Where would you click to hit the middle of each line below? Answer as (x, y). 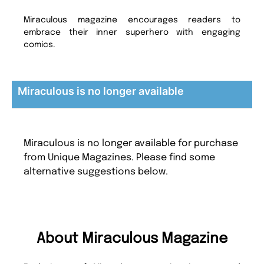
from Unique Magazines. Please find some (119, 157)
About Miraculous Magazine (132, 239)
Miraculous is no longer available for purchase (131, 143)
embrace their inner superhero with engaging (132, 32)
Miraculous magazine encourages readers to (132, 20)
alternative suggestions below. (96, 171)
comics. (40, 44)
